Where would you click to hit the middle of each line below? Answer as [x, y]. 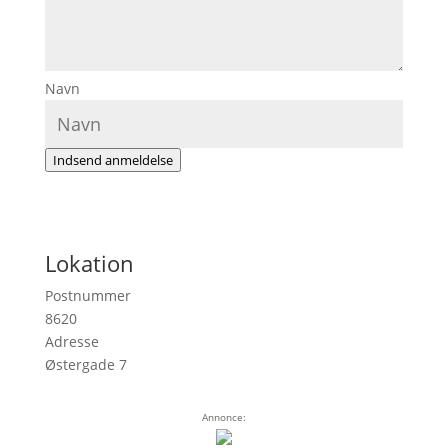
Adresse [71, 341]
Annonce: [223, 417]
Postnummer [87, 295]
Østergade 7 [85, 364]
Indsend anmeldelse [112, 160]
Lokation [89, 263]
